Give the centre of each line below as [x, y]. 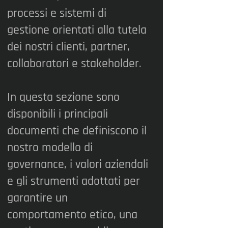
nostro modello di [50, 148]
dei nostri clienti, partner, [68, 47]
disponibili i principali [58, 114]
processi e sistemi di [57, 13]
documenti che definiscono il [77, 131]
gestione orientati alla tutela [77, 30]
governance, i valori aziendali [78, 164]
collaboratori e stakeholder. [74, 64]
